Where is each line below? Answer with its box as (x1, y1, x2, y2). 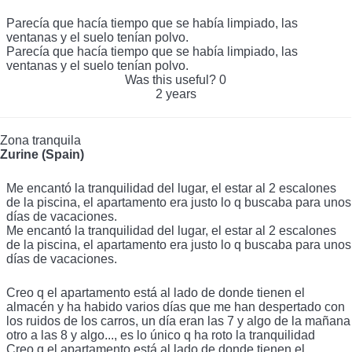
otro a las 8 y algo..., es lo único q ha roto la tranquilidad (6, 328, 315, 342)
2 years (155, 86, 196, 101)
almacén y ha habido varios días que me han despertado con (6, 299, 345, 313)
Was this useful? (125, 72, 219, 86)
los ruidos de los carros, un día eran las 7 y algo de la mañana (6, 313, 350, 328)
